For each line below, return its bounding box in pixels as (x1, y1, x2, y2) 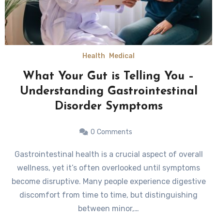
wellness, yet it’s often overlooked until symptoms (17, 163, 200, 172)
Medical (109, 52, 135, 60)
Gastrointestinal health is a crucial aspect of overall (14, 150, 20, 159)
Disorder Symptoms (54, 101, 163, 112)
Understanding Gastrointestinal (19, 86, 198, 97)
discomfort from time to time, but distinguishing (19, 190, 198, 200)
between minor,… (78, 204, 139, 213)
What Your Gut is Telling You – (23, 71, 194, 82)
